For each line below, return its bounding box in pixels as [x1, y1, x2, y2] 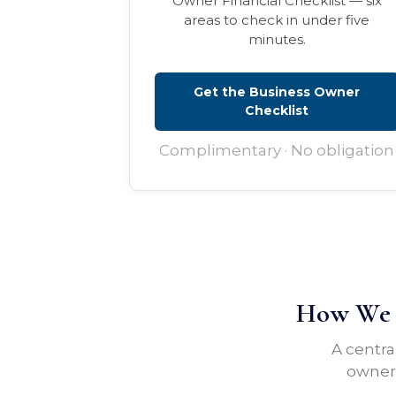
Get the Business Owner [194, 84, 361, 101]
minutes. [247, 31, 306, 49]
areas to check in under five [184, 11, 370, 29]
